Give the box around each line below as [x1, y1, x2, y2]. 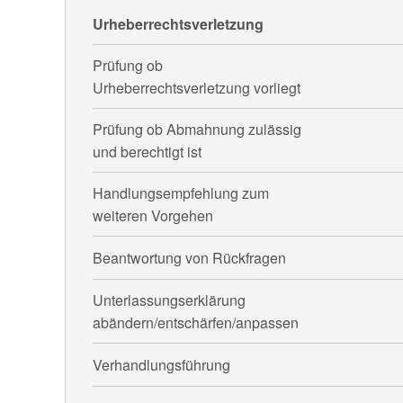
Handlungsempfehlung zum [93, 182, 270, 203]
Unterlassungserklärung [93, 289, 246, 310]
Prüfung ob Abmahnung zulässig [93, 118, 302, 139]
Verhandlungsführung [93, 354, 231, 375]
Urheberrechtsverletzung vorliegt [93, 76, 301, 98]
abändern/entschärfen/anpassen [93, 311, 300, 333]
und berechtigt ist [93, 140, 202, 162]
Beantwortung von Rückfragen [93, 246, 287, 268]
